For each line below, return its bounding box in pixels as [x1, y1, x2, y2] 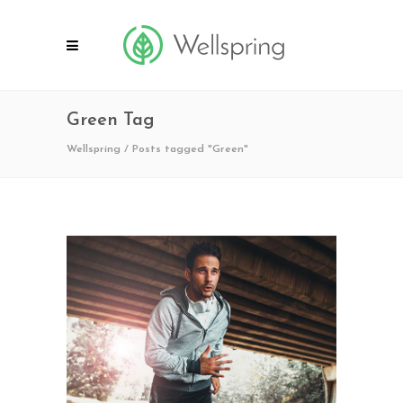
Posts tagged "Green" [132, 143, 248, 155]
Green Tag [67, 112, 155, 130]
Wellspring [67, 143, 121, 155]
